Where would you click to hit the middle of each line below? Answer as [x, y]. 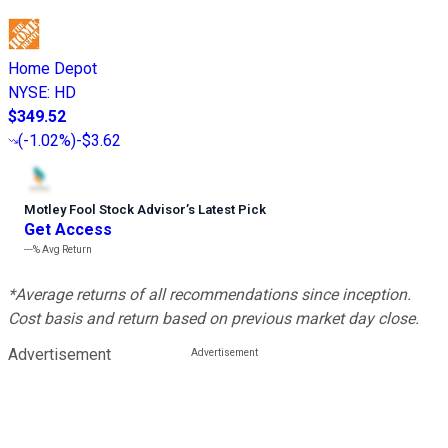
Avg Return [66, 250]
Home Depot [52, 69]
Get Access [68, 230]
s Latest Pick [227, 210]
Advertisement [59, 355]
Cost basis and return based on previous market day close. [213, 319]
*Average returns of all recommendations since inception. [209, 295]
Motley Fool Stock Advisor [105, 210]
